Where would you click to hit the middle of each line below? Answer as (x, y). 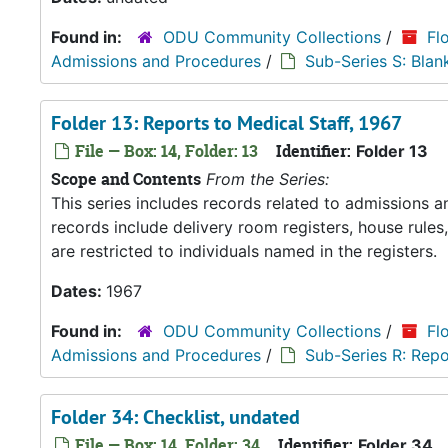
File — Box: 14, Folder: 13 (164, 151)
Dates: (78, 291)
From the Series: (267, 179)
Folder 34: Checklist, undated (175, 417)
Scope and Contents (126, 179)
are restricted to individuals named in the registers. (244, 251)
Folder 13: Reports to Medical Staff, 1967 (226, 123)
